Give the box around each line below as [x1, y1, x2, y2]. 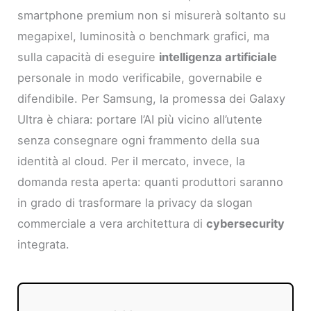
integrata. [17, 237, 70, 252]
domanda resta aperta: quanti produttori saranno [17, 175, 284, 190]
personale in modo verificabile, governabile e [17, 71, 263, 85]
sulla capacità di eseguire [17, 50, 160, 65]
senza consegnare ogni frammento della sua [17, 133, 260, 148]
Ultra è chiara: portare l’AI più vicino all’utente [17, 112, 263, 127]
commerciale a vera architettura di [17, 217, 207, 231]
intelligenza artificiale [159, 50, 278, 65]
